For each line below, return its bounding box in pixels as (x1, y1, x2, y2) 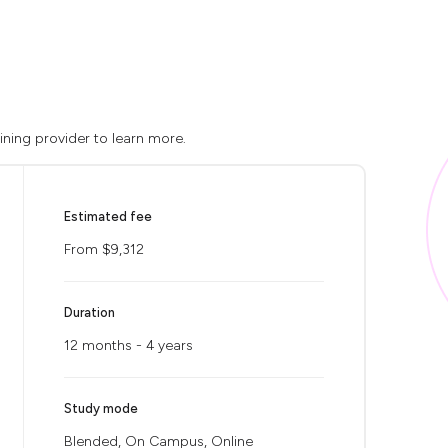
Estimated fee (64, 209, 152, 224)
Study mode (64, 401, 138, 416)
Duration (64, 305, 115, 320)
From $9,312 (64, 241, 144, 258)
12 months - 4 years (64, 337, 193, 354)
